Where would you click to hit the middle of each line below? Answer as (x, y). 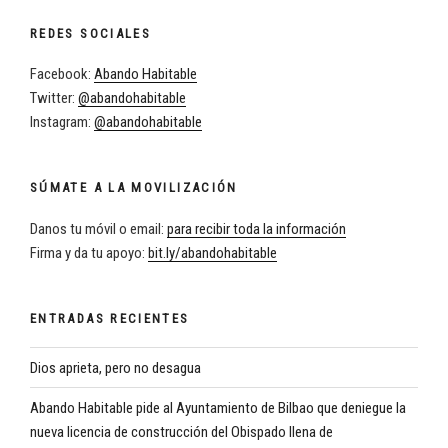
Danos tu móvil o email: (98, 228)
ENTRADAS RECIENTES (110, 318)
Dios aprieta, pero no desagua (115, 367)
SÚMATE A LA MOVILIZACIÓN (134, 188)
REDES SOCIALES (91, 33)
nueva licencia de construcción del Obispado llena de (181, 431)
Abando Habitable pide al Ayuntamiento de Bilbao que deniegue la (218, 407)
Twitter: (54, 98)
